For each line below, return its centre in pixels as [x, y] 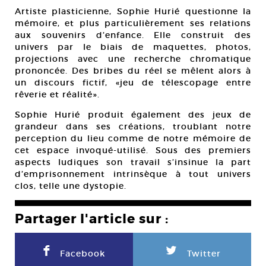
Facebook [83, 253]
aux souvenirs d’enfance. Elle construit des [133, 35]
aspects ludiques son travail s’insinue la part [133, 162]
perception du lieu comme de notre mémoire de [133, 138]
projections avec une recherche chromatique [133, 58]
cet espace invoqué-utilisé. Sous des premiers [133, 150]
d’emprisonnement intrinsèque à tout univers [133, 174]
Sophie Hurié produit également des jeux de [133, 114]
